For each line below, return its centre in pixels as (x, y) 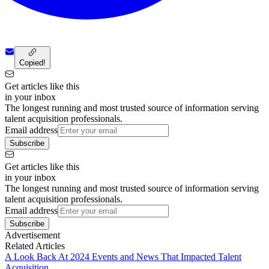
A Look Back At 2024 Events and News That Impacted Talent (123, 256)
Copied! (32, 62)
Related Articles (35, 246)
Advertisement (32, 235)
